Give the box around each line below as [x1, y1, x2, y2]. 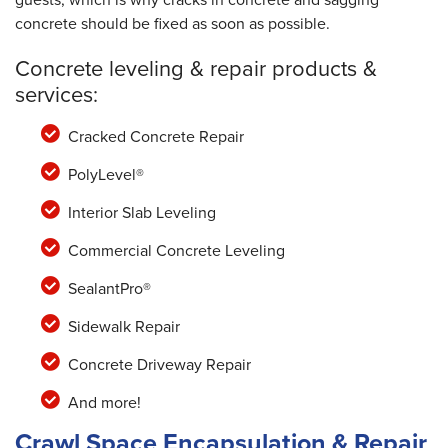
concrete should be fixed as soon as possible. [15, 12, 330, 36]
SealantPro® [67, 277, 151, 301]
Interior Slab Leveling [67, 201, 216, 225]
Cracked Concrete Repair [67, 125, 244, 149]
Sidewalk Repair [67, 315, 180, 339]
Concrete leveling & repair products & [15, 52, 377, 86]
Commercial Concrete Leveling [67, 239, 285, 263]
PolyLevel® [67, 163, 144, 187]
